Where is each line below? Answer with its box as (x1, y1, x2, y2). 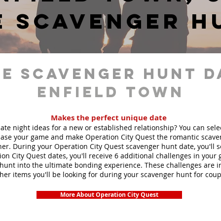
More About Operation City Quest (60, 190, 158, 199)
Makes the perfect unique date (50, 112, 167, 123)
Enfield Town (37, 83, 184, 101)
